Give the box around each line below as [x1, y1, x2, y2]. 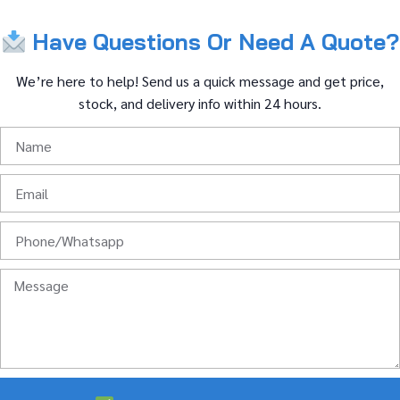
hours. [284, 93, 321, 112]
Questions [93, 28, 208, 56]
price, [350, 71, 384, 90]
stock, [79, 93, 121, 112]
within [224, 93, 264, 112]
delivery [146, 93, 198, 112]
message [239, 71, 298, 90]
